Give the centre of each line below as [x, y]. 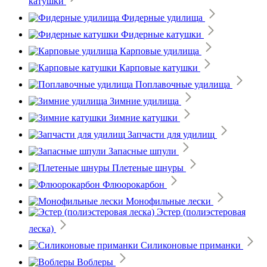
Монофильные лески [168, 201]
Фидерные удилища [162, 17]
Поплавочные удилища [183, 84]
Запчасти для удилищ [171, 134]
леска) [41, 228]
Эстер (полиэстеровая [201, 212]
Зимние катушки [143, 117]
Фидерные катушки [161, 34]
